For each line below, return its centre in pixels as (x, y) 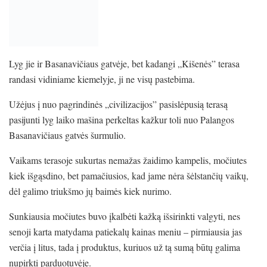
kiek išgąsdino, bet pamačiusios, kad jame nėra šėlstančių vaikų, (129, 175)
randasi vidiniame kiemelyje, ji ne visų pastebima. (102, 79)
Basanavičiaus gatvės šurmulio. (67, 135)
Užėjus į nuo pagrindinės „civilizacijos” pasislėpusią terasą (118, 104)
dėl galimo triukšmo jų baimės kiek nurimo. (90, 191)
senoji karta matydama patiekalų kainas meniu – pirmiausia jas (125, 231)
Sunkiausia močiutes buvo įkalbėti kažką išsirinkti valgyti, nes (125, 216)
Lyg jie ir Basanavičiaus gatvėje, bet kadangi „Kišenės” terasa (124, 63)
